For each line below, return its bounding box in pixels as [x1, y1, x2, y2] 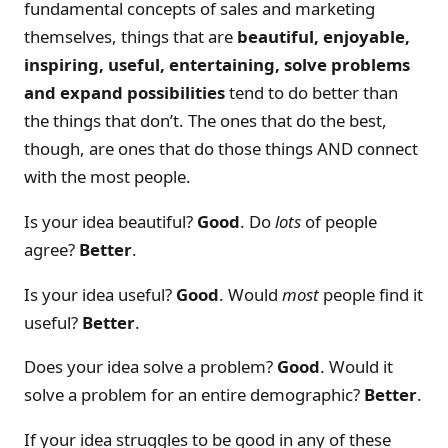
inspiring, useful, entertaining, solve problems [24, 52, 410, 76]
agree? [24, 237, 79, 261]
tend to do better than [225, 80, 398, 104]
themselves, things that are [24, 24, 237, 48]
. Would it [320, 355, 393, 379]
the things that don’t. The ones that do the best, [24, 108, 387, 132]
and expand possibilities [24, 80, 225, 104]
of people [301, 209, 377, 233]
